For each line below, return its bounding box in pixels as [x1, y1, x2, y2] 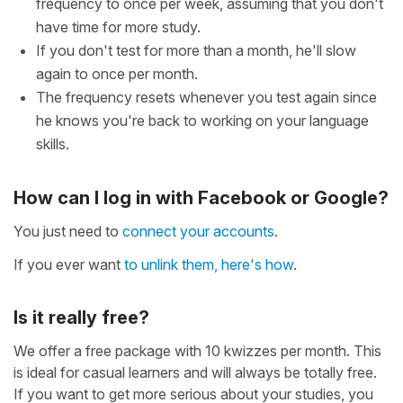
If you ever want [13, 255, 124, 273]
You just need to [13, 221, 122, 240]
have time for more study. [36, 17, 201, 36]
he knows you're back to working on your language [36, 111, 369, 130]
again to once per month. [36, 64, 198, 83]
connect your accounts [122, 221, 274, 240]
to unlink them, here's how [124, 255, 293, 273]
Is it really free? [13, 306, 149, 328]
